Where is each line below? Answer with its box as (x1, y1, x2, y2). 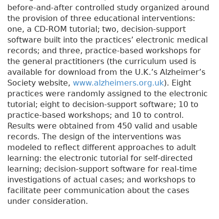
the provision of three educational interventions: (7, 14, 195, 23)
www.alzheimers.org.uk (73, 78, 164, 88)
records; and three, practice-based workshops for (7, 46, 201, 56)
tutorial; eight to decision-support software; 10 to (7, 100, 198, 109)
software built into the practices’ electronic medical (7, 35, 208, 45)
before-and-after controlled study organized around (7, 3, 209, 13)
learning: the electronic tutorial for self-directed (7, 153, 193, 163)
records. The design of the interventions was (7, 132, 181, 142)
